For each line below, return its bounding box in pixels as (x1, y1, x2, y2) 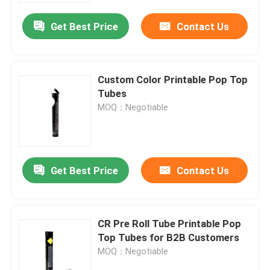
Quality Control (21, 105, 90, 118)
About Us (21, 28, 64, 41)
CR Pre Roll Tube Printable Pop (98, 218, 242, 230)
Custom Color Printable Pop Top (98, 74, 248, 86)
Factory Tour (21, 66, 80, 79)
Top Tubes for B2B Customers (98, 231, 240, 244)
